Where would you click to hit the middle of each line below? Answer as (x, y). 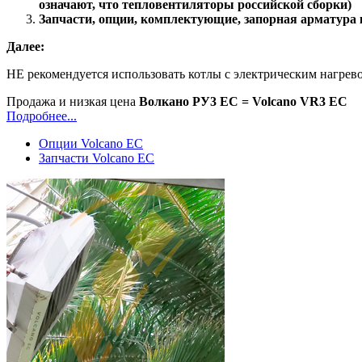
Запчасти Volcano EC (97, 158)
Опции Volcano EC (91, 143)
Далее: (25, 46)
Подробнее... (42, 116)
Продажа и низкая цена (73, 101)
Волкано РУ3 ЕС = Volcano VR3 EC (243, 101)
